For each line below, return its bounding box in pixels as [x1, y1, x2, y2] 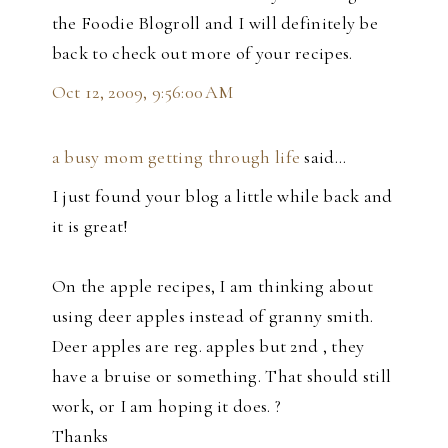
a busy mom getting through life [51, 145, 301, 168]
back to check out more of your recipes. [51, 41, 353, 64]
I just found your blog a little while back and [51, 184, 393, 207]
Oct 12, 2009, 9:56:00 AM [51, 80, 234, 103]
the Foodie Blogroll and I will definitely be [51, 11, 379, 34]
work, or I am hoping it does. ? [51, 394, 282, 417]
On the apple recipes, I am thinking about [51, 274, 374, 297]
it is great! [51, 214, 129, 237]
